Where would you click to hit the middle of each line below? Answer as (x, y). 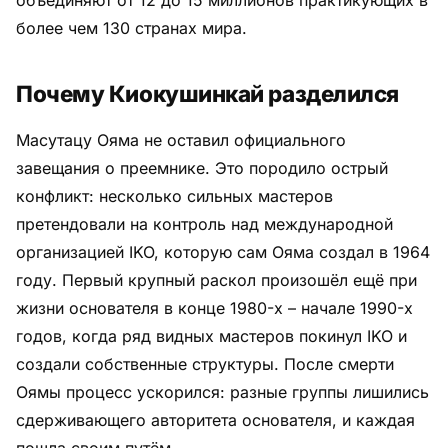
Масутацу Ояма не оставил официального (181, 139)
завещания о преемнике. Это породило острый (202, 167)
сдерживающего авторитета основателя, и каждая (215, 419)
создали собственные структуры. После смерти (205, 363)
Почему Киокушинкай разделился (208, 93)
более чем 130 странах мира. (131, 27)
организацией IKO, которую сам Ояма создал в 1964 (223, 251)
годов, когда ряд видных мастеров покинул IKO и (211, 335)
